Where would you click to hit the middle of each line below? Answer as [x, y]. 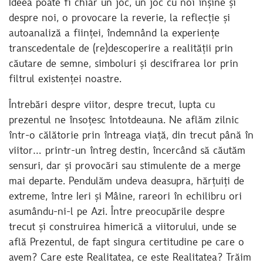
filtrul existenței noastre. [65, 80]
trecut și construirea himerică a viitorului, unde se [123, 227]
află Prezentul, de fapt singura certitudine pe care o [127, 243]
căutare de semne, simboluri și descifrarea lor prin [124, 64]
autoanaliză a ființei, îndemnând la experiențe [114, 34]
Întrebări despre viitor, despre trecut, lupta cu [112, 105]
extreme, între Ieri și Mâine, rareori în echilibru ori [125, 197]
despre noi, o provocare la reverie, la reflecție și [119, 18]
